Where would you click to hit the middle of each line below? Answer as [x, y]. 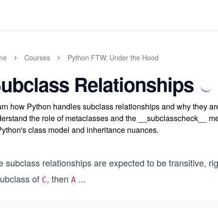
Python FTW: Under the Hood [113, 57]
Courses [37, 57]
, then [59, 179]
